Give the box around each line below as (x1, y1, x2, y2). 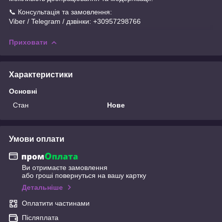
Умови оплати (9, 134, 64, 143)
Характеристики (9, 70, 73, 79)
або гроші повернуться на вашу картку (22, 171, 146, 180)
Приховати (9, 38, 48, 46)
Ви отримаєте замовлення (22, 164, 108, 172)
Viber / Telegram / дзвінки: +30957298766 (9, 17, 141, 25)
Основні (9, 87, 37, 95)
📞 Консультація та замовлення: (9, 7, 112, 16)
